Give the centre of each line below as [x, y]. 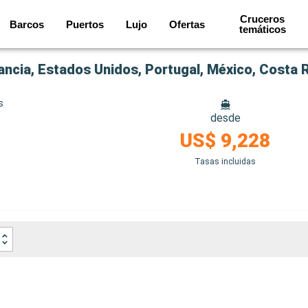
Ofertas [187, 24]
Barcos [26, 24]
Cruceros [263, 19]
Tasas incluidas [225, 162]
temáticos [262, 29]
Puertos [85, 24]
